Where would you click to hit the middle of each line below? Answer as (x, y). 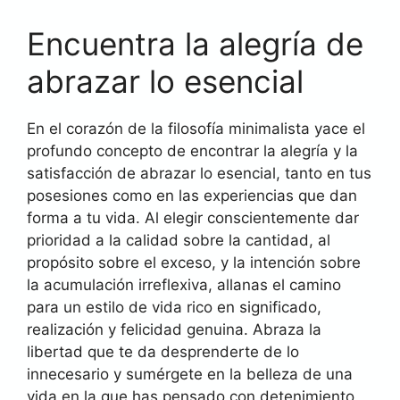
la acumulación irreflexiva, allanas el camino (184, 285)
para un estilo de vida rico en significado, (174, 307)
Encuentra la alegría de (195, 44)
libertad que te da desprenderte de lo (163, 352)
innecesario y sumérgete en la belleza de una (190, 374)
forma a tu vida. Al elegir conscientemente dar (193, 218)
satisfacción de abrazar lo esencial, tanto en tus (199, 173)
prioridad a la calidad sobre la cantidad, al (179, 240)
